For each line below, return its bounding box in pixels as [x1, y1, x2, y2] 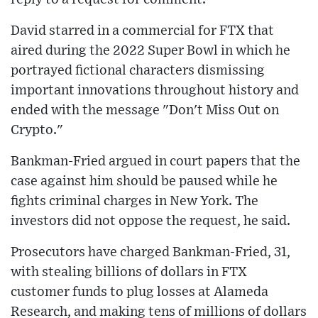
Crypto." [11, 124, 63, 138]
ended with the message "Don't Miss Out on [11, 104, 279, 118]
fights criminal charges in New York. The [11, 194, 258, 209]
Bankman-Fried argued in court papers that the [11, 155, 300, 169]
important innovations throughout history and [11, 84, 299, 98]
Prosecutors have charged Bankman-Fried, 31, [11, 246, 290, 260]
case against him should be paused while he [11, 175, 278, 189]
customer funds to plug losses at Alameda [11, 285, 268, 300]
